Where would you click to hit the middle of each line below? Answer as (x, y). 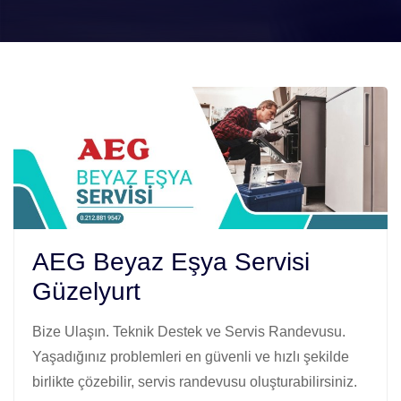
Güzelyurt (86, 291)
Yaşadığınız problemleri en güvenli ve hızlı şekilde (191, 356)
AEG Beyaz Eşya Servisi (171, 261)
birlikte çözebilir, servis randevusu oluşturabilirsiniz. (195, 381)
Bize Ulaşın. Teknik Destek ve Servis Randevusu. (189, 331)
